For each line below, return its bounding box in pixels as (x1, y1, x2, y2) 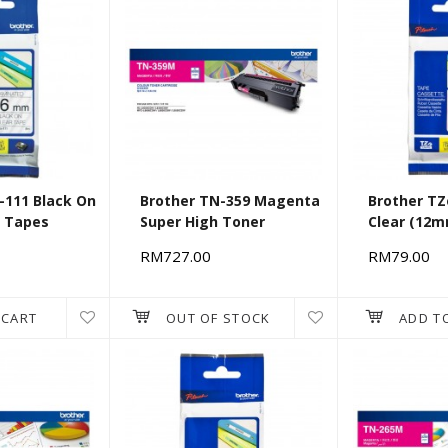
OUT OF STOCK (165, 309, 271, 328)
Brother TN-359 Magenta (140, 191, 320, 211)
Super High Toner (140, 212, 265, 232)
